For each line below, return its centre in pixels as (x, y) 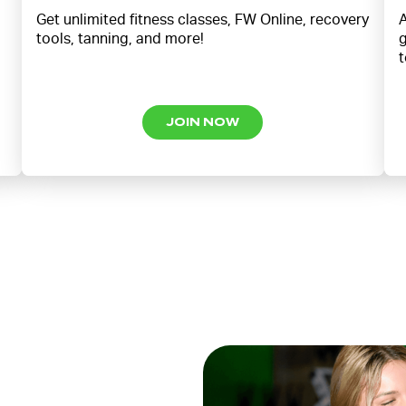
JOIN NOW (203, 122)
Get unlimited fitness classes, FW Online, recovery (202, 19)
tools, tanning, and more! (120, 39)
